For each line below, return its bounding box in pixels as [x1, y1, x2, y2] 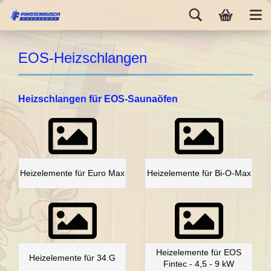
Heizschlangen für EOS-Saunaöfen [18, 94, 178, 104]
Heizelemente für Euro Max [20, 168, 125, 178]
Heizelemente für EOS [156, 247, 241, 257]
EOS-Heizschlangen [18, 50, 147, 66]
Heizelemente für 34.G [29, 253, 116, 263]
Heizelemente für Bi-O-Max [146, 168, 251, 178]
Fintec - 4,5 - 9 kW [163, 258, 234, 269]
